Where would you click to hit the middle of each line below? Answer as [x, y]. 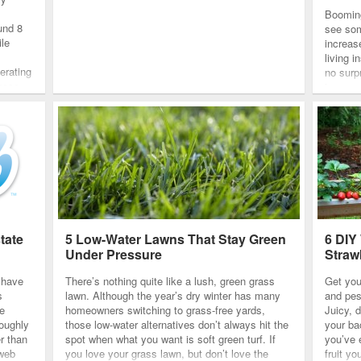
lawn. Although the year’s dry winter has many [173, 295]
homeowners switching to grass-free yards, [165, 310]
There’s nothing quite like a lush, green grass [170, 281]
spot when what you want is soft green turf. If [170, 339]
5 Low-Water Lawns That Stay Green [176, 239]
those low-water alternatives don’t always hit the [177, 324]
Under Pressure [114, 254]
